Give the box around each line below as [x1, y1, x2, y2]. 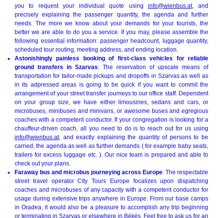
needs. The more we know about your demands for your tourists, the [15, 19, 208, 27]
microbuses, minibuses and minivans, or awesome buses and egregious [15, 107, 208, 114]
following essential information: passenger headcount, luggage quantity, [15, 37, 208, 44]
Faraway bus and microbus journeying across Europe [15, 168, 163, 176]
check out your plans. [15, 160, 71, 167]
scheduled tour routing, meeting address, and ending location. [15, 46, 178, 53]
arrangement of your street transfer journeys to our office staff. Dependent [15, 90, 208, 97]
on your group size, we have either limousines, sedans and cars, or [15, 98, 208, 106]
